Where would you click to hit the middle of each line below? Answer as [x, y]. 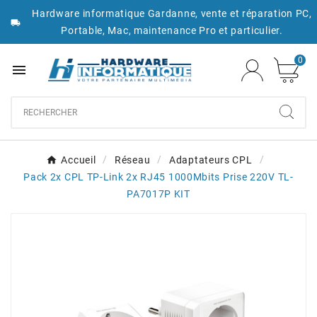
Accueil [79, 160]
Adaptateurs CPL [211, 160]
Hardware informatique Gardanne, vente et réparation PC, [172, 13]
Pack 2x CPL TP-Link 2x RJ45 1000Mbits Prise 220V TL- [158, 177]
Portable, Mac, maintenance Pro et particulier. [172, 30]
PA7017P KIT [158, 194]
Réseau [133, 160]
